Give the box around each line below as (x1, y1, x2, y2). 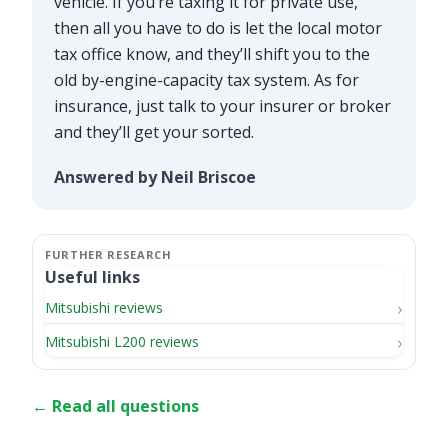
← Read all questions (32, 394, 199, 417)
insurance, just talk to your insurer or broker (53, 94, 391, 117)
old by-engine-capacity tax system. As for (53, 68, 359, 91)
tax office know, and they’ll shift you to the (53, 42, 370, 65)
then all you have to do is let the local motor (53, 16, 382, 39)
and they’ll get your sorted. (53, 120, 258, 143)
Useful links (45, 266, 140, 289)
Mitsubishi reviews (45, 298, 163, 318)
